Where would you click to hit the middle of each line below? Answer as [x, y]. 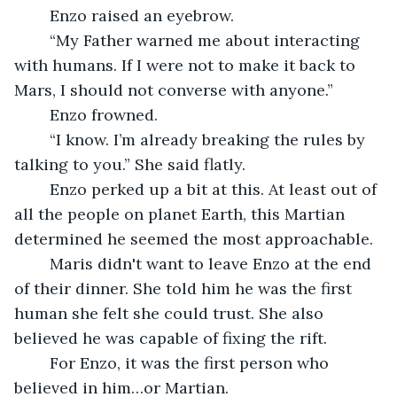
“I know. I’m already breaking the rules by [41, 139]
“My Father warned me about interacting [41, 40]
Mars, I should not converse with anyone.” [176, 90]
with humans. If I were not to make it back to [187, 65]
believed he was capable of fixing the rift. [173, 338]
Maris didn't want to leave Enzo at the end [41, 263]
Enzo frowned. [106, 114]
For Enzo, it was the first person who [41, 362]
